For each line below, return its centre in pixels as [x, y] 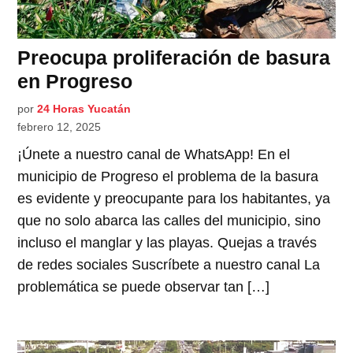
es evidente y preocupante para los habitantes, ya [174, 198]
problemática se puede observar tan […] [144, 286]
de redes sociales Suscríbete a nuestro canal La [169, 264]
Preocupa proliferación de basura [174, 57]
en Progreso [75, 81]
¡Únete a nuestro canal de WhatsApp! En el [154, 154]
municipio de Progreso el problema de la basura [168, 176]
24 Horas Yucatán [84, 108]
